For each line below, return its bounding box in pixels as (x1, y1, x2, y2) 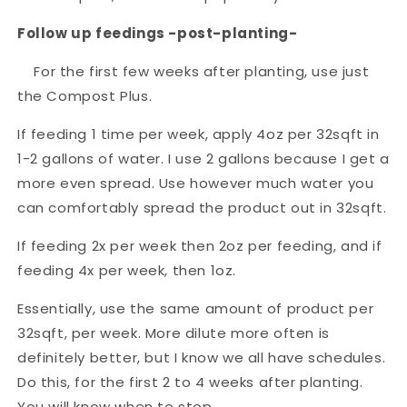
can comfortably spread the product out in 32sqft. (17, 197, 387, 217)
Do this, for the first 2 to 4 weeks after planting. (17, 372, 363, 392)
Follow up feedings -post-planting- (17, 23, 298, 43)
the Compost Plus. (17, 85, 153, 105)
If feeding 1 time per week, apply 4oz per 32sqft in (17, 124, 380, 144)
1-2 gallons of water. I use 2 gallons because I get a (17, 148, 390, 168)
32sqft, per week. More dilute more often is (17, 323, 330, 342)
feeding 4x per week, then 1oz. (17, 260, 241, 280)
